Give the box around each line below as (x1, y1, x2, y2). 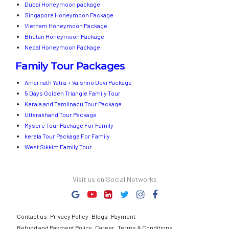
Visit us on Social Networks (72, 175, 157, 184)
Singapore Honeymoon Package (25, 11, 113, 19)
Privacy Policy (50, 213, 88, 220)
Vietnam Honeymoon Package (25, 22, 107, 30)
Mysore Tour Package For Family (25, 122, 113, 129)
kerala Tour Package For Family (25, 132, 110, 140)
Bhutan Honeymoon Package (25, 33, 105, 40)
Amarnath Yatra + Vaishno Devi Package (25, 79, 132, 86)
